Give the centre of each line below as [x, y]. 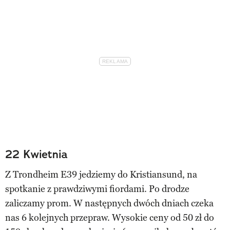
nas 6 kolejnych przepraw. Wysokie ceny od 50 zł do [110, 217]
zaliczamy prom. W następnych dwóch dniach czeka [109, 203]
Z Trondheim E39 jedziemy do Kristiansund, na [101, 174]
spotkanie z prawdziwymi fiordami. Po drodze [97, 189]
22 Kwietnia [36, 154]
